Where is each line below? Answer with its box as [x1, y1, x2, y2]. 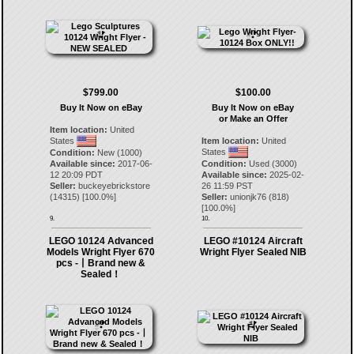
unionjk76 [230, 192, 267, 201]
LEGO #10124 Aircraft [203, 235, 303, 247]
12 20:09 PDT [49, 170, 103, 179]
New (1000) [94, 148, 142, 157]
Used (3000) [247, 159, 298, 168]
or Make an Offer [218, 114, 288, 123]
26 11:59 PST [201, 181, 254, 190]
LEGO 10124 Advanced [48, 235, 153, 247]
